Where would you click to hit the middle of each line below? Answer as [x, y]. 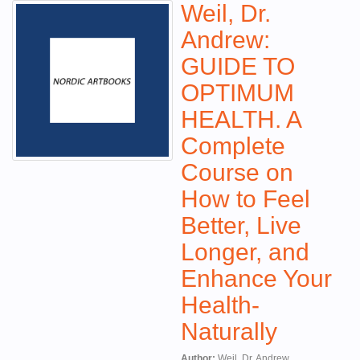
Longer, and [245, 252]
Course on [237, 172]
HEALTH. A [241, 119]
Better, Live [241, 225]
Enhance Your [256, 278]
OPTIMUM [237, 93]
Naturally [229, 331]
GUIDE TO [238, 66]
